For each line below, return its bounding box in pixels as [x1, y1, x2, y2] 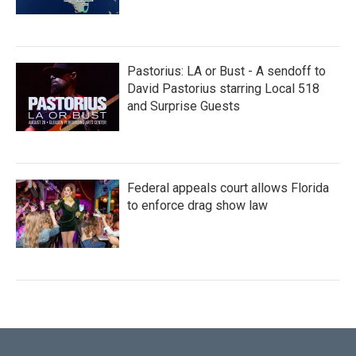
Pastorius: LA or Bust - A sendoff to [127, 64, 326, 79]
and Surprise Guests [127, 99, 240, 114]
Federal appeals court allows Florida [127, 180, 329, 196]
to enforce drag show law [127, 198, 268, 214]
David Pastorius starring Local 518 [127, 81, 319, 97]
